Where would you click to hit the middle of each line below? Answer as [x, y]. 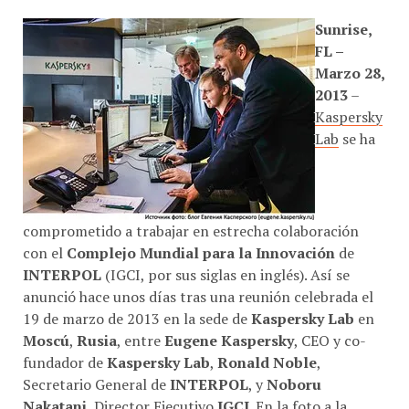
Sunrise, [343, 21]
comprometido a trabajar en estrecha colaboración [191, 223]
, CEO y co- [330, 333]
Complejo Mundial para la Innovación [199, 245]
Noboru [294, 377]
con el [43, 245]
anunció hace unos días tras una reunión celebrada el [198, 289]
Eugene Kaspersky [229, 333]
